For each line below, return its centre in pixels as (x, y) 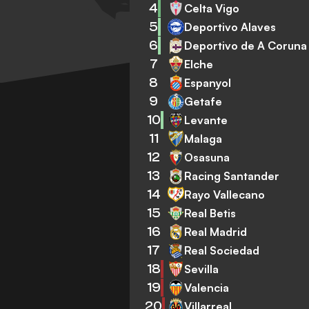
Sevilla (202, 269)
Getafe (203, 101)
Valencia (207, 287)
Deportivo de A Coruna (246, 45)
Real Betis (210, 213)
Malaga (203, 138)
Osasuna (207, 157)
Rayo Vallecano (225, 194)
